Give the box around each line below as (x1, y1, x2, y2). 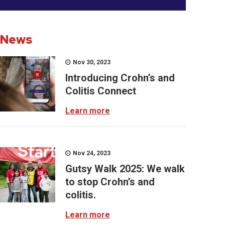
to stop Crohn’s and (65, 176, 155, 188)
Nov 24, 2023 (71, 150, 110, 157)
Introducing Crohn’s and (65, 72, 175, 84)
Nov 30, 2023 (71, 59, 110, 66)
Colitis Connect (65, 85, 136, 97)
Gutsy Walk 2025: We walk (65, 163, 185, 175)
